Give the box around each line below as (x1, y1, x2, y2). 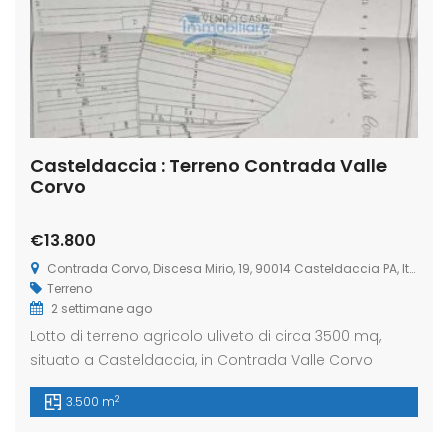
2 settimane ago (48, 300, 152, 318)
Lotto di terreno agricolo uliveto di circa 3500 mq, (30, 326, 381, 347)
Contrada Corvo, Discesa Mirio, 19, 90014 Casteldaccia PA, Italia (47, 260, 409, 278)
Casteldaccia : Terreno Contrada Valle (30, 153, 387, 179)
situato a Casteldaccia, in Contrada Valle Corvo (30, 350, 373, 371)
